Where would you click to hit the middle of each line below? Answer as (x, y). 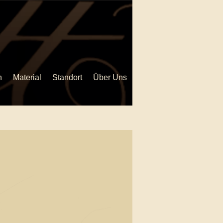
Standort (67, 77)
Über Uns (110, 77)
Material (27, 77)
